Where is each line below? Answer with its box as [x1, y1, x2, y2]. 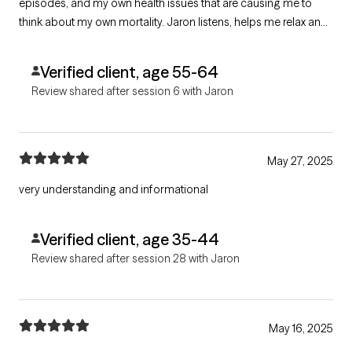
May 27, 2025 [267, 153, 333, 168]
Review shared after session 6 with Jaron [31, 83, 233, 98]
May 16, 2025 [269, 321, 333, 335]
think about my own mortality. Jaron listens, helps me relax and [19, 14, 167, 29]
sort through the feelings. [19, 52, 143, 67]
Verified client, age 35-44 [39, 229, 219, 249]
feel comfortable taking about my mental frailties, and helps [19, 33, 317, 48]
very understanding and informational [19, 181, 208, 196]
